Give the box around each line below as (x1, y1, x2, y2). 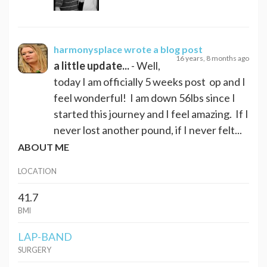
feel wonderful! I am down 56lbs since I (54, 91, 235, 104)
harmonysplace (54, 43, 122, 55)
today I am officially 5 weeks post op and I (54, 74, 246, 88)
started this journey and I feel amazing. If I (54, 107, 249, 120)
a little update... (54, 58, 129, 72)
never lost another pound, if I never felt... (54, 123, 242, 136)
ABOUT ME (18, 141, 69, 153)
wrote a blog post (124, 43, 203, 55)
